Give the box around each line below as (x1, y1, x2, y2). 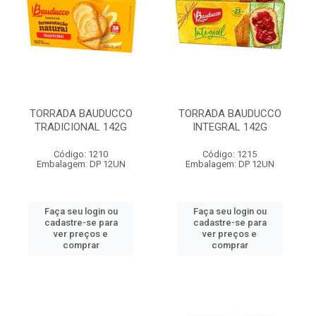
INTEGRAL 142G (192, 121, 267, 133)
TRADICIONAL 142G (35, 121, 127, 133)
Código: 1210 (54, 149, 108, 159)
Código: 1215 (202, 149, 257, 159)
